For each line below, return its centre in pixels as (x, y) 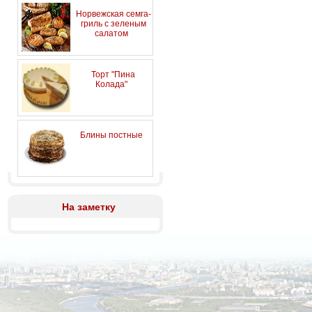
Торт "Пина (114, 75)
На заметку (89, 207)
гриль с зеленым (113, 24)
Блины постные (112, 135)
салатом (112, 33)
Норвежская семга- (113, 14)
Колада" (112, 84)
